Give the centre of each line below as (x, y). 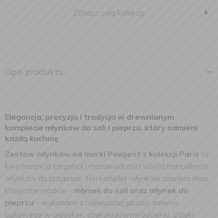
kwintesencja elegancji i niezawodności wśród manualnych (107, 166)
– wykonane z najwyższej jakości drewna (106, 202)
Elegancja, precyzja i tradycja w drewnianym (90, 117)
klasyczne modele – (39, 190)
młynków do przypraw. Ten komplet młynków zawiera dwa (106, 178)
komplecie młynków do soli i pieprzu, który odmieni (101, 127)
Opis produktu (34, 72)
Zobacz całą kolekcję (109, 13)
